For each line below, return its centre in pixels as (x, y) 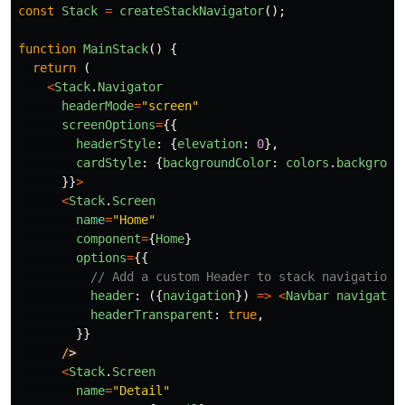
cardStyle (108, 163)
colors (307, 163)
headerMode (98, 106)
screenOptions (108, 125)
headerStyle (116, 144)
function (47, 49)
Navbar (307, 296)
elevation (210, 144)
